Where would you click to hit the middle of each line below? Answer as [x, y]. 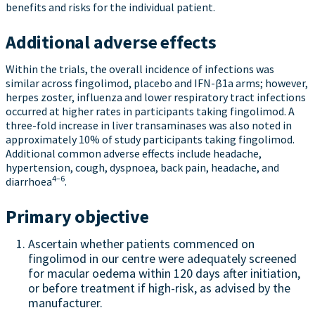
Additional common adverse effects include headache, [134, 153]
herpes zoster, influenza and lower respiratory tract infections [156, 97]
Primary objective [77, 216]
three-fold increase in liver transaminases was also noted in [149, 125]
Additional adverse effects [111, 42]
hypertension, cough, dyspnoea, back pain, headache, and [142, 167]
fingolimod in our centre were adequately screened [162, 258]
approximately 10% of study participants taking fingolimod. [150, 139]
